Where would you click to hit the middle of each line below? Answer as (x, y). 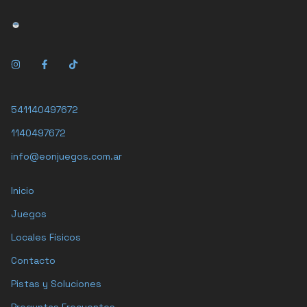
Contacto (33, 261)
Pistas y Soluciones (56, 284)
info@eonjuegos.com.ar (66, 157)
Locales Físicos (46, 237)
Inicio (23, 191)
